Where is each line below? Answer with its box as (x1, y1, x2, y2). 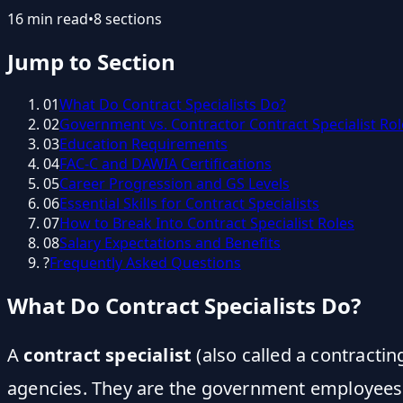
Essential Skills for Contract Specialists (59, 193, 319, 213)
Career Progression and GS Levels (59, 173, 290, 193)
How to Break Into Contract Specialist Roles (59, 212, 354, 233)
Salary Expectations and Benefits (59, 232, 281, 253)
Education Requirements (59, 133, 228, 154)
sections (102, 8, 162, 29)
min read (23, 8, 88, 29)
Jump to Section (7, 46, 175, 76)
